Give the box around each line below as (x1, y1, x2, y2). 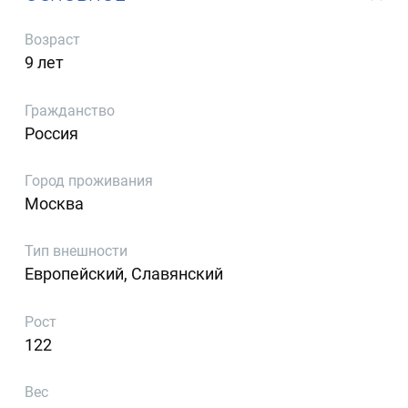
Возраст (25, 31, 81, 49)
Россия (25, 123, 79, 143)
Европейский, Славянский (25, 264, 224, 284)
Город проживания (25, 171, 154, 189)
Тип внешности (25, 242, 128, 260)
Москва (25, 193, 85, 213)
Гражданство (25, 101, 116, 119)
